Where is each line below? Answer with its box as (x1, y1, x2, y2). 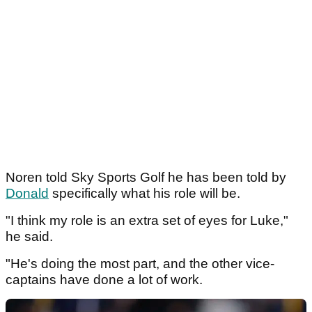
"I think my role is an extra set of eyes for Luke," (6, 213, 288, 228)
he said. (6, 229, 56, 244)
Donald (6, 186, 49, 201)
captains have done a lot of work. (6, 272, 203, 288)
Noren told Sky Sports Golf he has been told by (6, 170, 286, 185)
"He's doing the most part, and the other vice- (6, 256, 274, 272)
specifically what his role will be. (49, 186, 244, 201)
